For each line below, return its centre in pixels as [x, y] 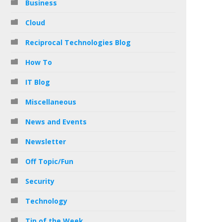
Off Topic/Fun [49, 161]
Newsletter [46, 141]
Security [40, 181]
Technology [46, 201]
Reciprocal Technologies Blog [78, 42]
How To [39, 62]
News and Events [56, 121]
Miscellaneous [51, 102]
